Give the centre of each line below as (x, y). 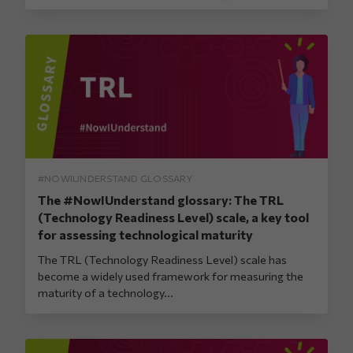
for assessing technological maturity (145, 234)
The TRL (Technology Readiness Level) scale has (162, 259)
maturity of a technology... (106, 292)
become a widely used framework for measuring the (171, 275)
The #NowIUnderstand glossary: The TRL (161, 199)
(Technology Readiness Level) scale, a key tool (173, 217)
